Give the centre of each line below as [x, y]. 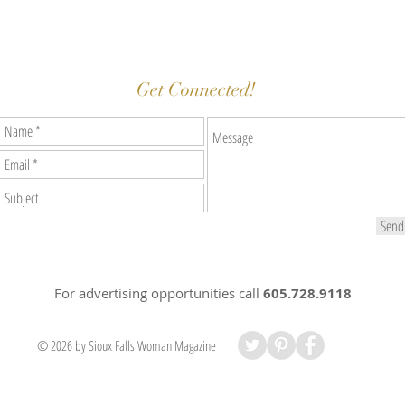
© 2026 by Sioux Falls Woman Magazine [127, 345]
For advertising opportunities [146, 293]
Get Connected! [196, 89]
